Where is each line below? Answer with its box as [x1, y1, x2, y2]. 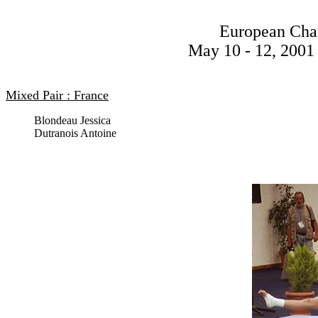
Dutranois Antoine [34, 127, 116, 139]
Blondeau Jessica [34, 114, 111, 126]
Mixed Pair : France [6, 88, 109, 102]
